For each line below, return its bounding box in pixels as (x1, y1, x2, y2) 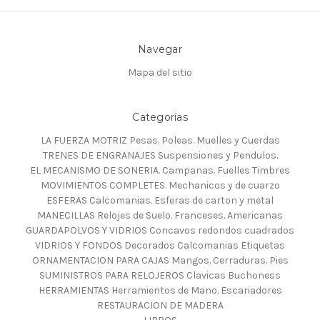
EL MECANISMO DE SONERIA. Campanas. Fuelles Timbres (30, 164, 290, 176)
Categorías (132, 111, 188, 124)
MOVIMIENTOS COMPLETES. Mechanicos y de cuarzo (40, 179, 280, 191)
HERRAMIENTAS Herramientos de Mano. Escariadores (38, 284, 282, 296)
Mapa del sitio (128, 66, 192, 79)
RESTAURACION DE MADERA (96, 299, 224, 311)
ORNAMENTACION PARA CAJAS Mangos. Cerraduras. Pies (31, 254, 289, 266)
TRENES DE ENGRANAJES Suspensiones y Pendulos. (42, 149, 278, 161)
